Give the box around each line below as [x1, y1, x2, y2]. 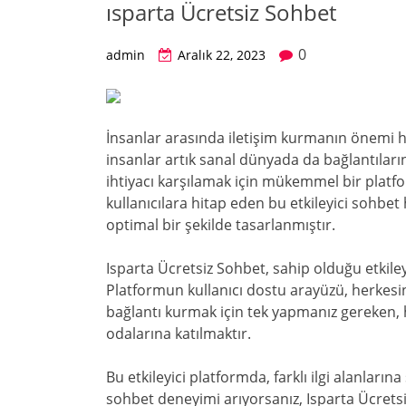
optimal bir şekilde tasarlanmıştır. [106, 215, 335, 235]
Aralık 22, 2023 [178, 46, 266, 63]
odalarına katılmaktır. [106, 324, 251, 343]
